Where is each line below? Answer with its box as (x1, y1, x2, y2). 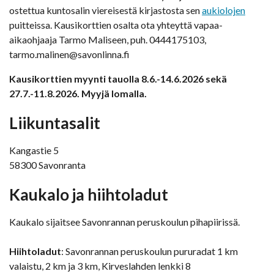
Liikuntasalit (9, 113, 100, 133)
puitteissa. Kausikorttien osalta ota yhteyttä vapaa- (9, 19, 223, 31)
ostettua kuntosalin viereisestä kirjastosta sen (9, 4, 202, 17)
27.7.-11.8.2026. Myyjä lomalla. (9, 87, 147, 100)
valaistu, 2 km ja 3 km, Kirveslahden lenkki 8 (9, 260, 191, 272)
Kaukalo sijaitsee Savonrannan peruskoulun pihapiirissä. (9, 216, 240, 228)
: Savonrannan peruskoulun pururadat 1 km (61, 245, 238, 257)
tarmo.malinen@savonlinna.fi (9, 48, 130, 61)
